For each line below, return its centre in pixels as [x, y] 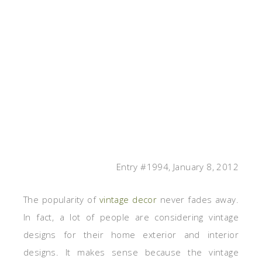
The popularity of [61, 200]
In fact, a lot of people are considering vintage [131, 217]
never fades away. [198, 200]
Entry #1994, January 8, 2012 [177, 167]
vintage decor [128, 200]
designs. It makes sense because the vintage [131, 252]
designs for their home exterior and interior [131, 235]
